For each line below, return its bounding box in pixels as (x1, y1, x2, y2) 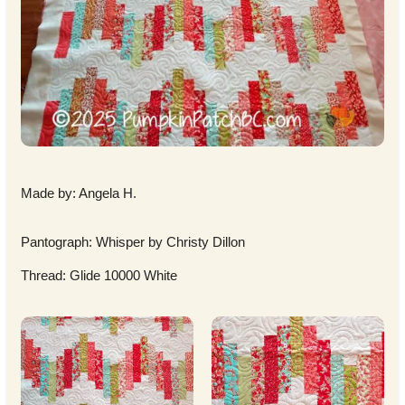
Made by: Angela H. (20, 185, 137, 201)
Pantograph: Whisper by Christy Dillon (20, 234, 245, 250)
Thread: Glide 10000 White (20, 268, 177, 284)
